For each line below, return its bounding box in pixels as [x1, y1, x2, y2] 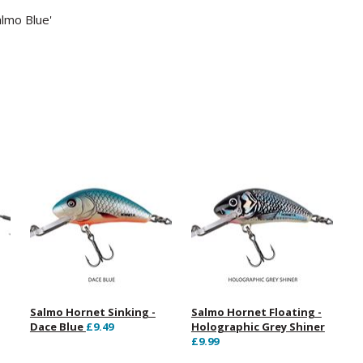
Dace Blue [29, 319, 86, 335]
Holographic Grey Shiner [190, 319, 325, 335]
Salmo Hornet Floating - [190, 305, 322, 320]
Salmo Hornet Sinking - [29, 305, 156, 320]
